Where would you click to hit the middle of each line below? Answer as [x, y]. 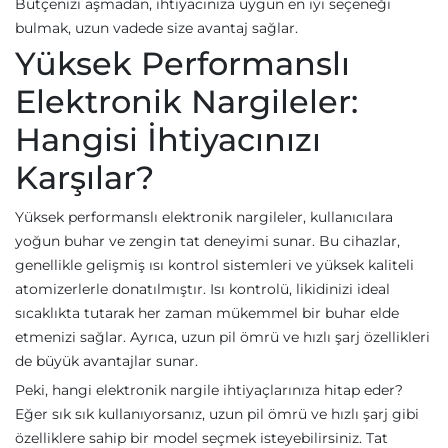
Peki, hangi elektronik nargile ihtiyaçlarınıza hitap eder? [209, 390]
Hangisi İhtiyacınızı [168, 139]
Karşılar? [84, 177]
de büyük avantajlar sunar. [106, 361]
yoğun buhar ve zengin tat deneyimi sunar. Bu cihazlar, [207, 241]
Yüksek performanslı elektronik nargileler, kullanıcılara [204, 217]
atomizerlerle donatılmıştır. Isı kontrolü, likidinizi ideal [202, 289]
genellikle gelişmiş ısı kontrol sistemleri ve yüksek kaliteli [214, 265]
